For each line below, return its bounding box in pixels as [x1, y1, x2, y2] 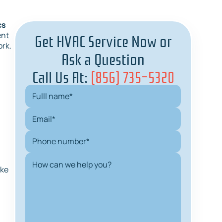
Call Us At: [32, 65, 91, 87]
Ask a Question [61, 47, 145, 69]
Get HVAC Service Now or [34, 29, 172, 52]
